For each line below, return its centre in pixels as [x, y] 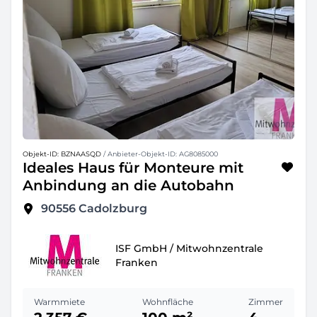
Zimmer [266, 302]
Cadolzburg [113, 208]
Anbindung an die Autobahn [128, 185]
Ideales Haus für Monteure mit [133, 168]
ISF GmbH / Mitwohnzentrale [189, 248]
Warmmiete [59, 302]
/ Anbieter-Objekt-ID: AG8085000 [160, 154]
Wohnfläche [168, 302]
